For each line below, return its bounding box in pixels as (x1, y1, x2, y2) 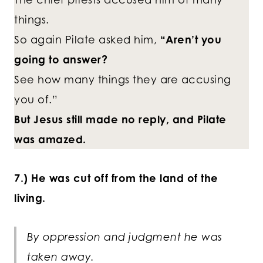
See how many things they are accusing (14, 73, 231, 86)
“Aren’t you (160, 33, 221, 46)
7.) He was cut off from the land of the (14, 171, 218, 185)
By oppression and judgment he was (27, 230, 222, 244)
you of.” (14, 93, 58, 106)
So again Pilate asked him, (14, 33, 160, 46)
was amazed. (14, 133, 86, 146)
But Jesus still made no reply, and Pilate (14, 113, 227, 126)
